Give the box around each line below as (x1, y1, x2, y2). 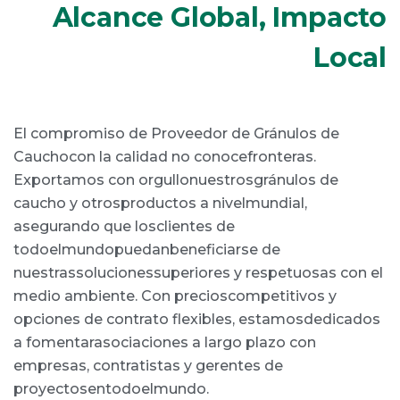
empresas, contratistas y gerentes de (13, 356, 283, 374)
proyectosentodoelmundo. (13, 379, 209, 397)
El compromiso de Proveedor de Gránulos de (13, 124, 339, 142)
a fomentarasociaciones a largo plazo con (13, 333, 316, 351)
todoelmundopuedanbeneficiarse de (13, 240, 280, 258)
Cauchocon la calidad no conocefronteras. (13, 147, 316, 165)
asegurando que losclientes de (13, 217, 235, 235)
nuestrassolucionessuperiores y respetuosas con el (13, 263, 383, 281)
